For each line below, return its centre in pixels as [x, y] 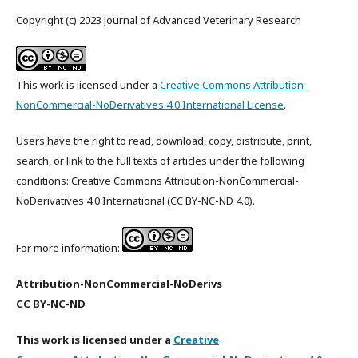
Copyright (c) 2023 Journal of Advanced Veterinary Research [159, 20]
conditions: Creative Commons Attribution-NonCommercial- [157, 180]
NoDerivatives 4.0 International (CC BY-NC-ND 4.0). [135, 200]
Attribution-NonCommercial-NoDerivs [120, 283]
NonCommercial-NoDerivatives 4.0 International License [150, 104]
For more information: [69, 247]
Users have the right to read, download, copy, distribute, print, [164, 140]
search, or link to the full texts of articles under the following [160, 160]
